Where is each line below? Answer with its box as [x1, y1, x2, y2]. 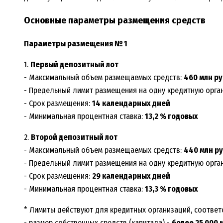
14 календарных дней [92, 99, 170, 109]
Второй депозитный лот [31, 132, 117, 142]
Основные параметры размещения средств [24, 15, 206, 26]
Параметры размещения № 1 [24, 39, 127, 49]
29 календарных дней [92, 171, 170, 181]
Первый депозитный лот [30, 60, 118, 70]
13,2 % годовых [145, 111, 198, 121]
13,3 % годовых [145, 184, 198, 194]
